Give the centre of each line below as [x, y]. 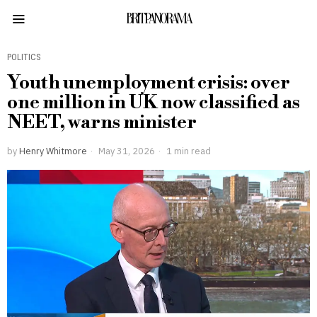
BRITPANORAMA [158, 19]
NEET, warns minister [102, 122]
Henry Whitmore [53, 151]
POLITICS [24, 57]
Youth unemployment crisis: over [149, 83]
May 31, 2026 [126, 151]
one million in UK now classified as [154, 103]
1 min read [188, 151]
